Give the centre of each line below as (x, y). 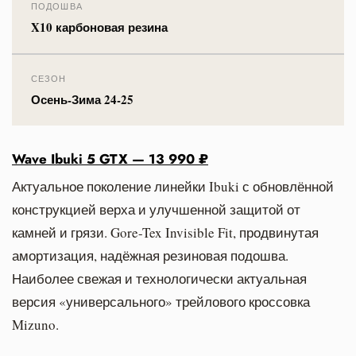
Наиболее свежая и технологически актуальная (159, 278)
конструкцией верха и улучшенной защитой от (156, 209)
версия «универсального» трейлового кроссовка (161, 301)
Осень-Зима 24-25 (82, 99)
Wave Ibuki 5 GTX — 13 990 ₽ (110, 159)
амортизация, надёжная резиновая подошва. (150, 255)
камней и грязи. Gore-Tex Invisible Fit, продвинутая (165, 232)
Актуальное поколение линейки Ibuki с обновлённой (173, 186)
